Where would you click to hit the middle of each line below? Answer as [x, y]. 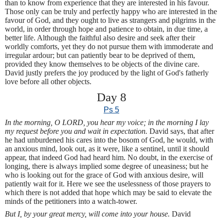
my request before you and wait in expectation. [77, 131]
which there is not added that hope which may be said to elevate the [108, 192]
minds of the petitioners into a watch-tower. [71, 201]
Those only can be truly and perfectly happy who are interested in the [111, 12]
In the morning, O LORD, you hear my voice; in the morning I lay [107, 122]
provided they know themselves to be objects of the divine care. [102, 64]
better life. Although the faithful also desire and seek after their [100, 38]
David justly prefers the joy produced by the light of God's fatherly [107, 73]
